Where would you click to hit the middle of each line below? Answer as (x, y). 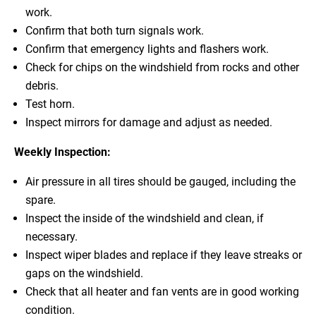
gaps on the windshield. (84, 274)
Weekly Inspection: (62, 152)
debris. (42, 86)
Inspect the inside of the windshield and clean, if (145, 219)
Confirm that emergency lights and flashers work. (147, 49)
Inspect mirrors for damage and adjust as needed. (149, 123)
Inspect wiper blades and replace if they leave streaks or (164, 255)
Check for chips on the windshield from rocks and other (162, 68)
